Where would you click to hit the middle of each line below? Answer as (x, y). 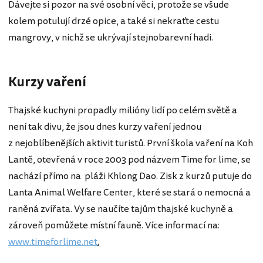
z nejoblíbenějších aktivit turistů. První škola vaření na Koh (131, 143)
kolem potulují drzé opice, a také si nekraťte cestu (114, 21)
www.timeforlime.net (53, 242)
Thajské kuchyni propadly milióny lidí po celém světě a (123, 110)
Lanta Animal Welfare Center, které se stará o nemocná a (129, 192)
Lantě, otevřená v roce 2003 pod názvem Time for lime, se (129, 159)
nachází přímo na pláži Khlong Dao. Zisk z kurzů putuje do (130, 176)
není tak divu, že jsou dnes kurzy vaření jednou (105, 127)
